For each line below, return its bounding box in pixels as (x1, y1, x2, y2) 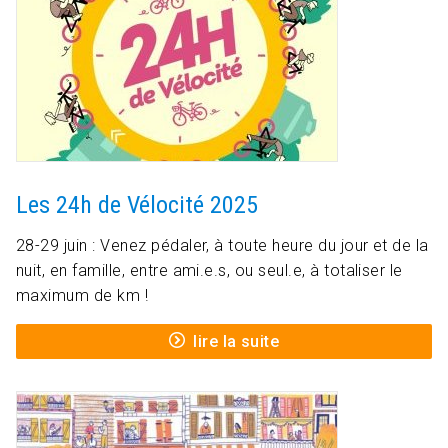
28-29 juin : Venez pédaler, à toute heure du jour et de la (16, 236, 429, 256)
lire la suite (193, 332, 280, 352)
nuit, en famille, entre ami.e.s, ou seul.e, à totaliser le (16, 261, 403, 281)
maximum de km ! (16, 286, 149, 306)
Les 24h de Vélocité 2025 (16, 191, 258, 220)
